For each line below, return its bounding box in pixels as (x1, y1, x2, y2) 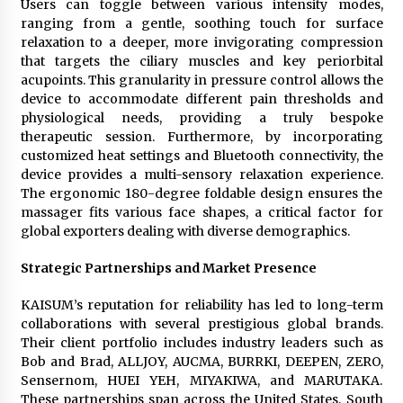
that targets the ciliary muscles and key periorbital (20, 52, 383, 69)
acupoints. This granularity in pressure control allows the (20, 71, 383, 88)
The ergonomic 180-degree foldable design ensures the (20, 184, 383, 201)
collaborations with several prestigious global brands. (20, 315, 383, 332)
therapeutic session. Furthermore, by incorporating (20, 128, 383, 145)
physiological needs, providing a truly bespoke (20, 109, 383, 126)
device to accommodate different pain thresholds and (20, 90, 383, 107)
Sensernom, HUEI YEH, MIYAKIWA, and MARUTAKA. (20, 372, 383, 389)
